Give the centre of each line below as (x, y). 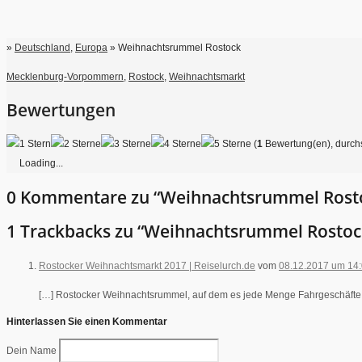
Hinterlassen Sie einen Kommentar (87, 321)
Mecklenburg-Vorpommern (65, 76)
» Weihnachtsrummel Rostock (174, 47)
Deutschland (42, 47)
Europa (91, 47)
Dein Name (33, 350)
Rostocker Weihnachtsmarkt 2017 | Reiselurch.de (147, 265)
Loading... (41, 164)
